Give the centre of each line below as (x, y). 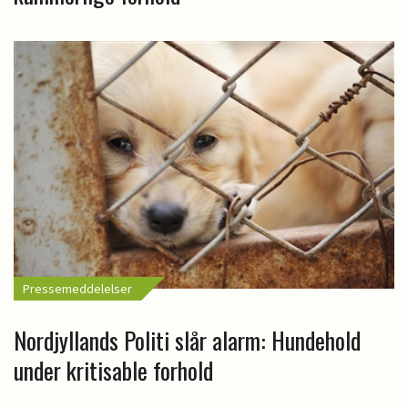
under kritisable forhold (113, 371)
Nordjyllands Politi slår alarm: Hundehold (187, 341)
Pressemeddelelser (77, 289)
